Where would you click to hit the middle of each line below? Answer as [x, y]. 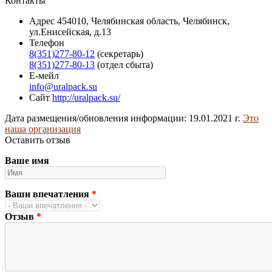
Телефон [47, 42]
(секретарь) [119, 53]
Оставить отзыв [38, 140]
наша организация [43, 129]
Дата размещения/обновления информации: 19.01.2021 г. [123, 118]
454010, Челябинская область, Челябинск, [143, 21]
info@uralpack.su [63, 86]
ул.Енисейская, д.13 [70, 32]
